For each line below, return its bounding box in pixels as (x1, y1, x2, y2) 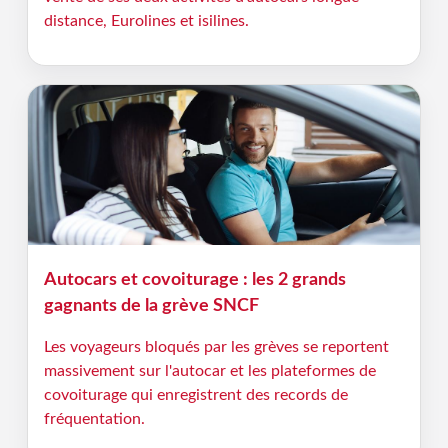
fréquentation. (43, 411, 145, 427)
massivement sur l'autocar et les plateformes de (43, 363, 376, 379)
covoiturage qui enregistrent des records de (43, 387, 348, 403)
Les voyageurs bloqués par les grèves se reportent (43, 339, 389, 355)
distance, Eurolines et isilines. (43, 13, 249, 29)
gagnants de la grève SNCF (43, 297, 259, 314)
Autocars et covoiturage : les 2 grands (43, 271, 346, 288)
